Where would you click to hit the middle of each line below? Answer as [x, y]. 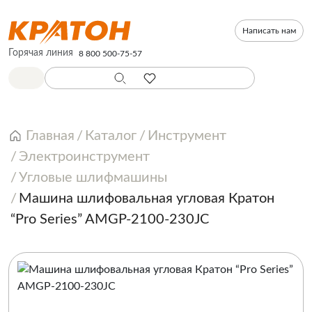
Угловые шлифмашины [93, 178]
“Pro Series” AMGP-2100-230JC [110, 219]
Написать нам [269, 31]
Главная [50, 136]
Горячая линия [41, 53]
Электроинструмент [85, 157]
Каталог [111, 136]
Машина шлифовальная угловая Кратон [147, 198]
